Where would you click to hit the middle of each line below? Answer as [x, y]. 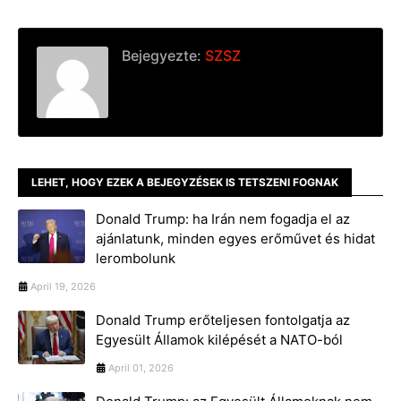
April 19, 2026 [63, 286]
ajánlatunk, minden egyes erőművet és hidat [235, 238]
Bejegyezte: [162, 55]
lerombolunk [136, 258]
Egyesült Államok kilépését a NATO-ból [219, 339]
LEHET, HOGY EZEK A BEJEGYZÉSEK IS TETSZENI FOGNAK [185, 182]
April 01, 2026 [141, 367]
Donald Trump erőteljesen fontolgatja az [223, 320]
